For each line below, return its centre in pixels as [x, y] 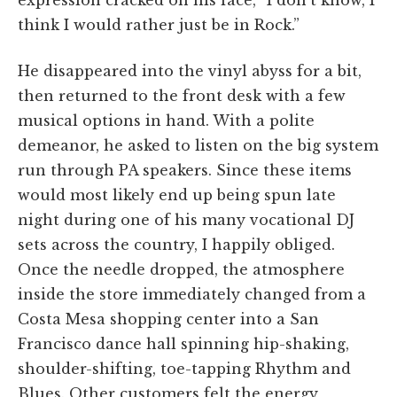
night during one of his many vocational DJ [186, 219]
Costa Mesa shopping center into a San [168, 319]
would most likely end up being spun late [177, 195]
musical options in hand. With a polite [166, 120]
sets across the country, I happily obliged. [176, 244]
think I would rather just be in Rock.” [159, 24]
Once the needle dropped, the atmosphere [181, 269]
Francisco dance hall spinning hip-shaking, [183, 343]
